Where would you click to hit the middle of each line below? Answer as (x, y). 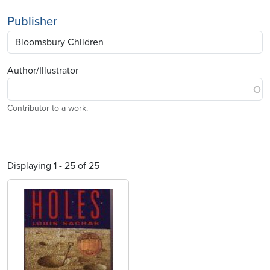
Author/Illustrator (43, 71)
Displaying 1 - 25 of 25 (53, 166)
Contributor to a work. (48, 108)
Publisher (32, 22)
